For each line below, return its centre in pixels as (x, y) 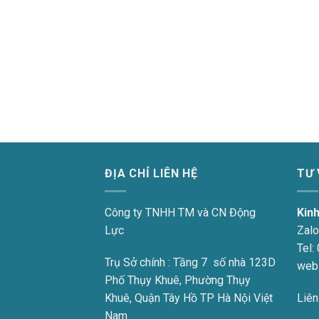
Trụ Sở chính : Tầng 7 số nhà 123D (190, 263)
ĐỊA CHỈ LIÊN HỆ (151, 174)
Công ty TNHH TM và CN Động (180, 212)
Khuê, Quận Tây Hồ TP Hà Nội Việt (189, 298)
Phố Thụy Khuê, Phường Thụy (178, 281)
